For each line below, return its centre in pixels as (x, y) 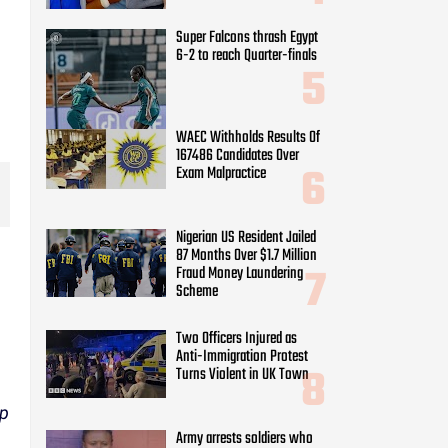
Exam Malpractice (221, 174)
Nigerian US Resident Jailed (246, 238)
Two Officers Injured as (236, 339)
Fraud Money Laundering (239, 274)
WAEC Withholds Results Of (248, 138)
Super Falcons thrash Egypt (247, 37)
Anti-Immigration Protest (242, 357)
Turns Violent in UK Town (242, 375)
